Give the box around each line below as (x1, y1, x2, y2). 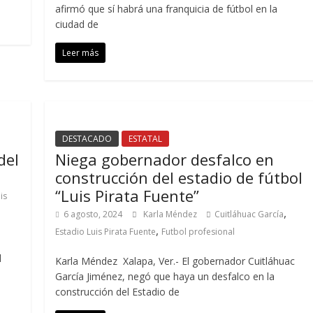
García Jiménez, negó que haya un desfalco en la (55, 270, 275, 283)
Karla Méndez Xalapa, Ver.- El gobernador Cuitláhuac (55, 254, 296, 268)
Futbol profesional (161, 226, 235, 238)
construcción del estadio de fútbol (55, 167, 303, 188)
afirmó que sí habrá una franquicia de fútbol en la (55, 2, 278, 15)
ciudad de (55, 17, 99, 31)
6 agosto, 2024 (64, 208, 123, 220)
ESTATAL (129, 133, 163, 145)
